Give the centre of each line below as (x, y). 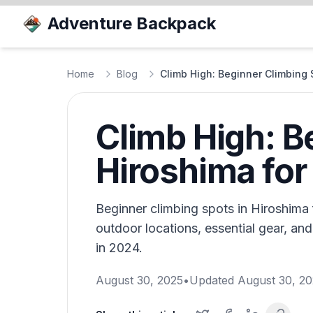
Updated (213, 280)
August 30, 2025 (139, 280)
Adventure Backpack (132, 23)
